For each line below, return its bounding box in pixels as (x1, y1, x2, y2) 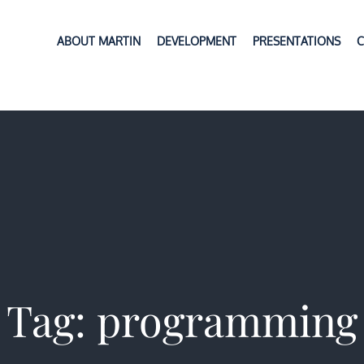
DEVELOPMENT (156, 34, 236, 48)
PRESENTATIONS (252, 34, 340, 48)
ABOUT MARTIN (56, 34, 141, 48)
